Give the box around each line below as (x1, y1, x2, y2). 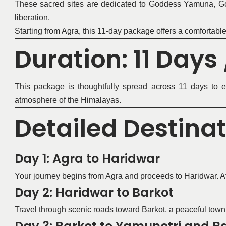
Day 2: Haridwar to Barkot (14, 184, 174, 201)
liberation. (14, 13, 50, 22)
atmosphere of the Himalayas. (14, 95, 121, 104)
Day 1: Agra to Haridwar (14, 150, 160, 167)
